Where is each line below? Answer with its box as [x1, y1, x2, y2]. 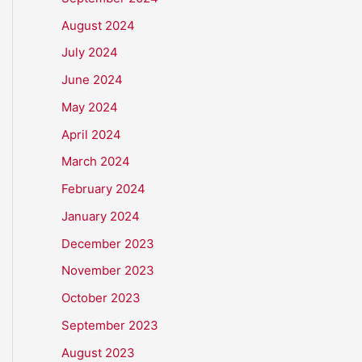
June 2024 [61, 72, 123, 87]
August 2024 [61, 17, 135, 33]
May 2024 [61, 99, 118, 115]
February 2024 [61, 181, 145, 196]
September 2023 [61, 317, 158, 333]
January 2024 [61, 208, 140, 224]
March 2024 [61, 154, 130, 170]
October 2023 [61, 290, 141, 305]
